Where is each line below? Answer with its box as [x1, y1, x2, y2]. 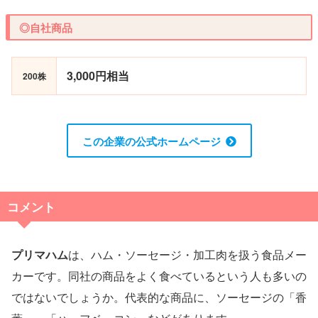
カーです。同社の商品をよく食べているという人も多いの [11, 267, 307, 284]
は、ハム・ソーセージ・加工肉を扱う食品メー [68, 246, 307, 263]
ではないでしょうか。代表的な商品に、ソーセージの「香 [11, 288, 307, 305]
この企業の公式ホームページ [82, 133, 221, 150]
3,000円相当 [67, 67, 130, 84]
